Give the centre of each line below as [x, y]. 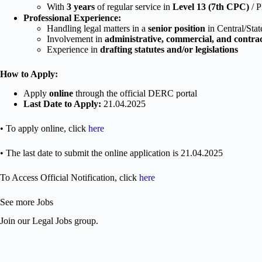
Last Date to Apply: [62, 104]
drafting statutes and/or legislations [169, 49]
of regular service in [134, 6]
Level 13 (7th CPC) [211, 6]
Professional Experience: [72, 18]
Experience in [73, 49]
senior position [177, 28]
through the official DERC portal [135, 93]
